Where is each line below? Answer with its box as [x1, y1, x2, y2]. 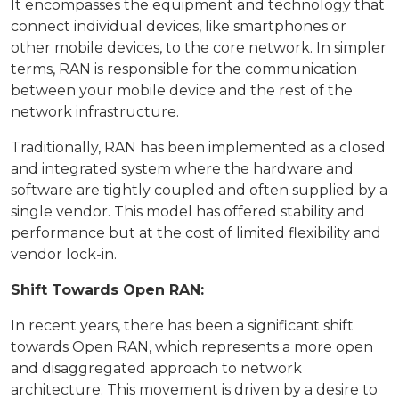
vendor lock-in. [11, 246, 117, 263]
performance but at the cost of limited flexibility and [11, 224, 381, 241]
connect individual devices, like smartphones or [11, 18, 346, 35]
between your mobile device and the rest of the [11, 82, 353, 99]
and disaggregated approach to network [11, 360, 302, 377]
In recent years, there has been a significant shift [11, 317, 354, 334]
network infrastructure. [11, 103, 179, 120]
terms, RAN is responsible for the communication [11, 61, 357, 77]
